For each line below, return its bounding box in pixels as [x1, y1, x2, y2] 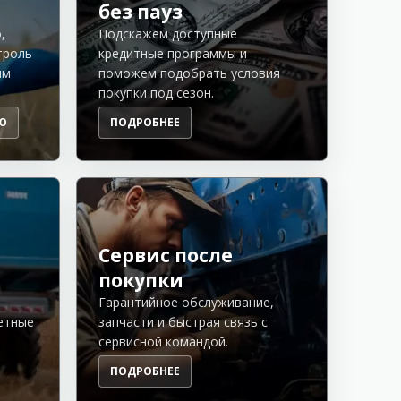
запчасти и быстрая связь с [98, 312, 268, 330]
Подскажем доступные [98, 24, 237, 42]
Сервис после [98, 242, 233, 268]
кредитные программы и [98, 44, 247, 62]
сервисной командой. [98, 332, 228, 350]
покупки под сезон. [98, 83, 214, 101]
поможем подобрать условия [98, 64, 280, 81]
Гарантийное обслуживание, [98, 293, 274, 311]
